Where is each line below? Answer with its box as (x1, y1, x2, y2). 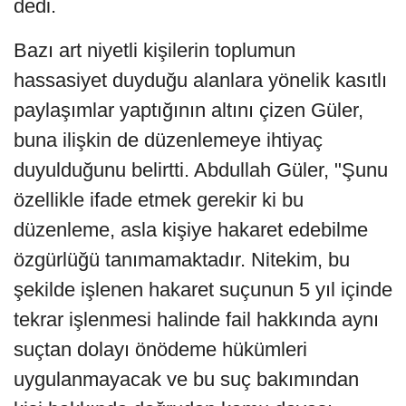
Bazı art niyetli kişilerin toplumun (14, 38, 295, 62)
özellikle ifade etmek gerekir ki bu (14, 188, 304, 211)
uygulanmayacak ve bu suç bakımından (14, 367, 359, 391)
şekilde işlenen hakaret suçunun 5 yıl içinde (14, 277, 392, 301)
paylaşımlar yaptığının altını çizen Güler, (14, 98, 363, 121)
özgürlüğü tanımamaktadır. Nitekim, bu (14, 247, 350, 271)
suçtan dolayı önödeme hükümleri (14, 337, 307, 361)
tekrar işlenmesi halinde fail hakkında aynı (14, 307, 379, 331)
